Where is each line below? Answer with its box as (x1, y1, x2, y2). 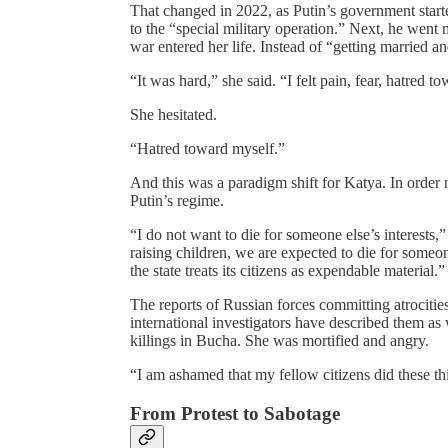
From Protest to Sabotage (130, 402, 340, 424)
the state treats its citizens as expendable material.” (130, 262, 445, 280)
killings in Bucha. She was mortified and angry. (130, 332, 429, 350)
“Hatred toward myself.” (130, 140, 285, 158)
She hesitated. (130, 106, 217, 124)
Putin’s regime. (130, 192, 224, 210)
